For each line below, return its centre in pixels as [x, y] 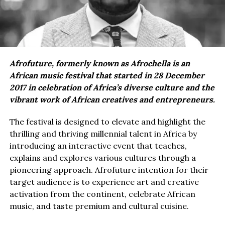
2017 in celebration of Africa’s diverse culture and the [112, 87]
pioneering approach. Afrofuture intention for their [109, 170]
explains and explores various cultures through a [102, 157]
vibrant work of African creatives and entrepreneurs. [112, 99]
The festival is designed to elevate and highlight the [107, 121]
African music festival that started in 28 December [107, 75]
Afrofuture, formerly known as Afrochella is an [99, 63]
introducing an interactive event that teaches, [98, 145]
